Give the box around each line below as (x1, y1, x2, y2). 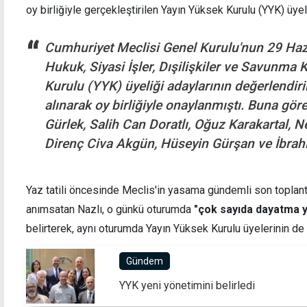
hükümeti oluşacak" (16, 91, 116, 105)
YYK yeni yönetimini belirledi (119, 278, 255, 292)
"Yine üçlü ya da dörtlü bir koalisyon (16, 77, 198, 91)
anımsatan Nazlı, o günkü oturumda (26, 202, 194, 216)
